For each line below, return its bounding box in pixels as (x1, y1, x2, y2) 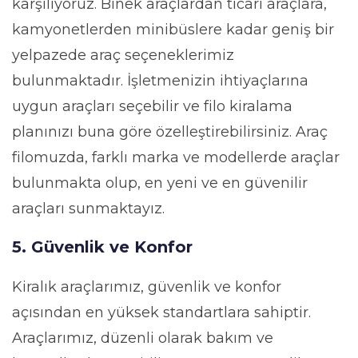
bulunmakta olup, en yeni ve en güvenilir (12, 173, 308, 192)
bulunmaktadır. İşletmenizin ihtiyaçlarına (12, 71, 308, 89)
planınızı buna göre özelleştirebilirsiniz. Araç (12, 122, 328, 141)
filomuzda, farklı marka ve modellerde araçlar (12, 148, 340, 166)
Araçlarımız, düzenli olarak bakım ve (12, 328, 273, 347)
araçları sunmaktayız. (12, 199, 165, 217)
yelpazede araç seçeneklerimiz (12, 46, 234, 64)
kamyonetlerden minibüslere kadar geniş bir (12, 20, 334, 38)
